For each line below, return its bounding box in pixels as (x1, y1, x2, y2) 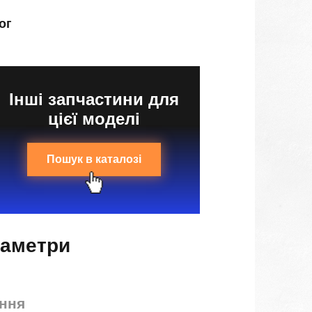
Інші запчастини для (8, 90, 179, 109)
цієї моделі (47, 109, 140, 128)
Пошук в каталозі (46, 153, 141, 165)
